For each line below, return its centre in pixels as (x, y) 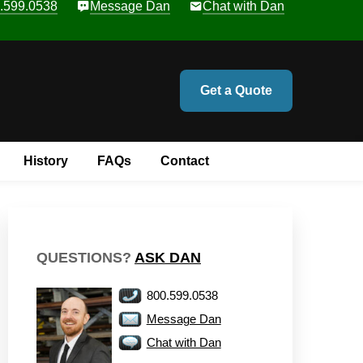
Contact (184, 160)
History (45, 160)
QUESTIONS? (85, 257)
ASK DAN (168, 257)
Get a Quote (236, 91)
